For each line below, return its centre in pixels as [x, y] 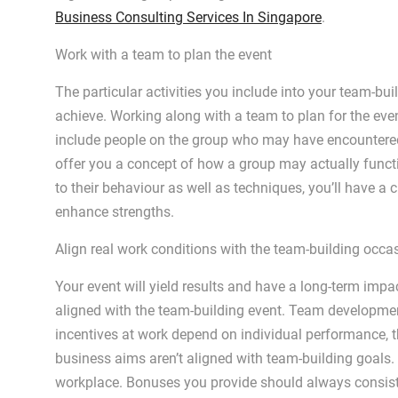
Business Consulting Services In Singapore [188, 17]
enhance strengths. [115, 212]
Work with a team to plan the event [163, 55]
